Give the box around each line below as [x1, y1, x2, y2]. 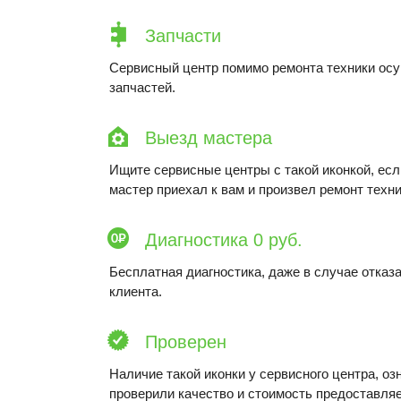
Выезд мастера [145, 128, 272, 148]
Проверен [145, 332, 226, 352]
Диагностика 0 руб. [145, 230, 303, 250]
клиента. [109, 284, 162, 299]
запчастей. [109, 80, 175, 95]
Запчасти [145, 26, 221, 46]
